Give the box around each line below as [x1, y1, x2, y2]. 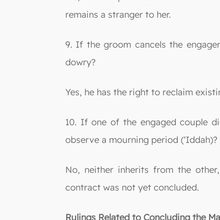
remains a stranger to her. [65, 9, 171, 20]
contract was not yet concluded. [65, 182, 199, 193]
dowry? [65, 56, 96, 68]
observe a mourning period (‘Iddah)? [65, 134, 218, 145]
